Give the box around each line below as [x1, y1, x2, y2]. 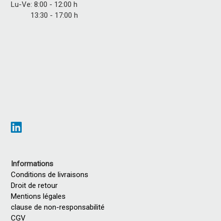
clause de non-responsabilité [11, 202, 105, 212]
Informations [11, 159, 54, 168]
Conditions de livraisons [11, 170, 89, 179]
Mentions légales [11, 191, 70, 201]
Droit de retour [11, 181, 58, 190]
